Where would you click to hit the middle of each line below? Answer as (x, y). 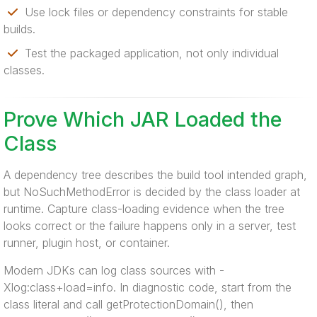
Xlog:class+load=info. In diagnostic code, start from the (148, 287)
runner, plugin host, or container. (87, 243)
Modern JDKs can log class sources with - (114, 270)
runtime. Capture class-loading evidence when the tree (144, 209)
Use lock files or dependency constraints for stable (155, 12)
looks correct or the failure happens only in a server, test (150, 226)
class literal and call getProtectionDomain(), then (128, 304)
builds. (19, 29)
